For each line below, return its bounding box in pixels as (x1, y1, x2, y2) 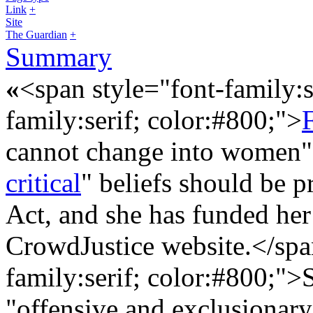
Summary (6, 41, 112, 72)
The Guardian (6, 28, 67, 41)
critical (6, 167, 81, 198)
